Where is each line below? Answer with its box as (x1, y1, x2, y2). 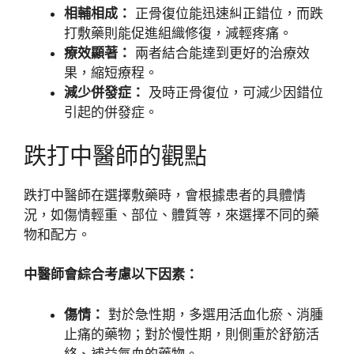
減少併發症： (64, 85, 145, 100)
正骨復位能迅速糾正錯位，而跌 (131, 6, 323, 21)
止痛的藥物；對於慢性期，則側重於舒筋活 (64, 326, 319, 342)
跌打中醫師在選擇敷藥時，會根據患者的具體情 (24, 186, 306, 203)
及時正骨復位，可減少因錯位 (145, 85, 323, 100)
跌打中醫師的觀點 (24, 141, 207, 170)
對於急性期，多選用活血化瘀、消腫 (104, 306, 323, 322)
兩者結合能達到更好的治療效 (131, 45, 310, 61)
